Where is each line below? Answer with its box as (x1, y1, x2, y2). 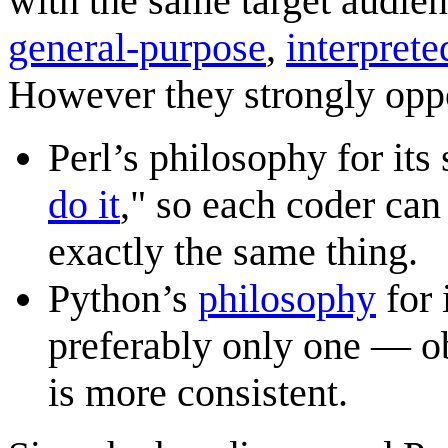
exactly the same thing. (48, 228, 418, 274)
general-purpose (8, 24, 266, 70)
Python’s (48, 275, 198, 321)
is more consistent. (48, 369, 348, 415)
